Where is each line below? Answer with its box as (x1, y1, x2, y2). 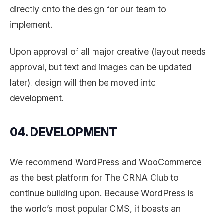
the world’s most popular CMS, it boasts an (10, 203, 181, 214)
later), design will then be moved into (10, 77, 156, 88)
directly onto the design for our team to (10, 3, 166, 14)
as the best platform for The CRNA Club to (10, 172, 179, 183)
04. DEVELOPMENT (10, 124, 117, 139)
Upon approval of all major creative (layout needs (10, 46, 206, 57)
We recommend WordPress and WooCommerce (10, 156, 201, 167)
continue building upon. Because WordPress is (10, 187, 194, 198)
